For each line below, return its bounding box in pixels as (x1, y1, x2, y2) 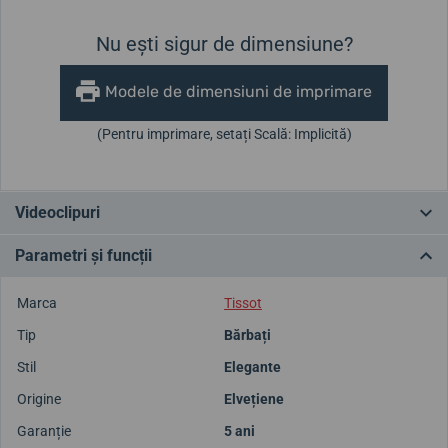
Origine (17, 390, 61, 407)
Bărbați (224, 326, 271, 343)
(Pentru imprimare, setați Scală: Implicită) (96, 125, 352, 142)
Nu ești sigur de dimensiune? (95, 31, 353, 56)
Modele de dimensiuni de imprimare (105, 81, 372, 101)
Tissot (224, 294, 262, 311)
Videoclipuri (15, 202, 100, 222)
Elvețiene (224, 390, 284, 407)
